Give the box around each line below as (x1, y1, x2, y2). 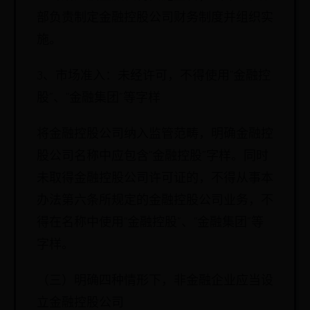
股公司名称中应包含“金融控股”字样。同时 (37, 149, 268, 163)
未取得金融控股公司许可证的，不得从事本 (37, 171, 273, 185)
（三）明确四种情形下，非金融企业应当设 (37, 273, 273, 288)
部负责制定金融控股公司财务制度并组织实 (37, 10, 273, 25)
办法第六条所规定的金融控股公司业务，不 (37, 193, 273, 208)
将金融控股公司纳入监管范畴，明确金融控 (37, 127, 273, 141)
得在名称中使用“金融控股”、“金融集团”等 (37, 215, 264, 230)
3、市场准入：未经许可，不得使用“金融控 (37, 69, 271, 83)
